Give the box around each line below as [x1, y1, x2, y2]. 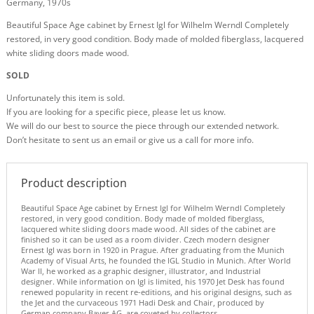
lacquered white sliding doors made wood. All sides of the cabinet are [20, 224, 275, 235]
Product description [20, 175, 127, 191]
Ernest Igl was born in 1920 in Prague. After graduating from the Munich [20, 245, 285, 256]
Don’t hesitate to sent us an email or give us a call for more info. [6, 134, 254, 146]
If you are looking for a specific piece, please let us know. [6, 106, 226, 118]
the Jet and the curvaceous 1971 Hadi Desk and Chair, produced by [20, 297, 264, 308]
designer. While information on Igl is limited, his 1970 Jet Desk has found [20, 276, 285, 287]
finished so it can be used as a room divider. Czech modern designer [20, 234, 270, 245]
